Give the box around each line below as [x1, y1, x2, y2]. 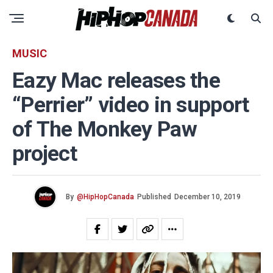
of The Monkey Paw [12, 116, 197, 142]
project [12, 141, 77, 166]
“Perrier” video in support [12, 92, 249, 118]
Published [136, 193, 171, 201]
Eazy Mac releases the [12, 68, 220, 93]
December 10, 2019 [174, 193, 241, 201]
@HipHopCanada [76, 193, 134, 201]
